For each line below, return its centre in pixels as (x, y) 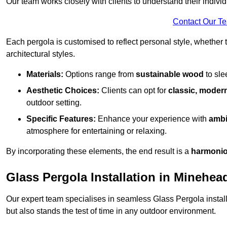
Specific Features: (61, 119)
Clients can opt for (134, 91)
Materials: (45, 74)
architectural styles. (41, 54)
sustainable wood (170, 74)
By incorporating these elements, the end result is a (99, 152)
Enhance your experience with (152, 119)
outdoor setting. (54, 103)
